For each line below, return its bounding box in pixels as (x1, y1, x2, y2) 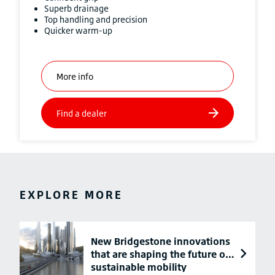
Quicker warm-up (44, 25, 112, 36)
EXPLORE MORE (20, 188, 123, 201)
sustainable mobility (91, 261, 187, 273)
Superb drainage (44, 3, 109, 14)
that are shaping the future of (91, 248, 229, 260)
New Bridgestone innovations (91, 235, 230, 247)
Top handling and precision (44, 14, 147, 25)
